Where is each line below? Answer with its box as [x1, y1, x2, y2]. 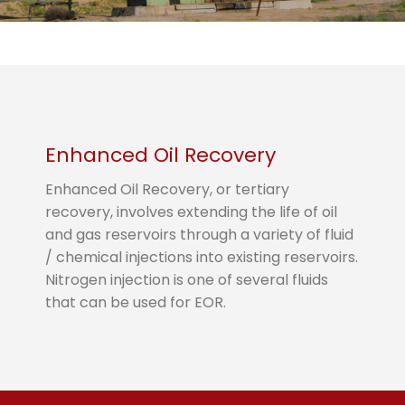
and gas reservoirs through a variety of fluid [45, 223, 353, 245]
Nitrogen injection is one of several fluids [45, 268, 328, 290]
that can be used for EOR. [45, 291, 226, 313]
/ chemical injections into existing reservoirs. [45, 246, 358, 268]
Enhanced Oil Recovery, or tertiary [45, 178, 289, 200]
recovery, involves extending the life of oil [45, 201, 337, 222]
